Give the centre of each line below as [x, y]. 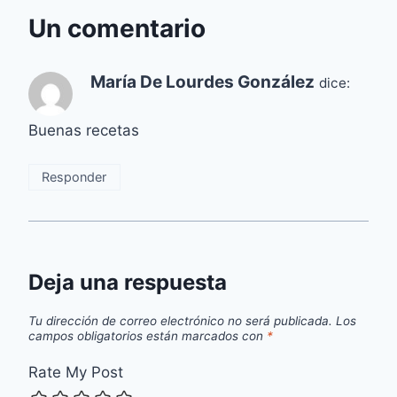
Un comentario [117, 29]
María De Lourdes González [202, 82]
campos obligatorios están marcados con [148, 336]
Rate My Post [76, 372]
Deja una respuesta [128, 283]
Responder [74, 176]
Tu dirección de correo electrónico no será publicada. [180, 321]
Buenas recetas [84, 131]
